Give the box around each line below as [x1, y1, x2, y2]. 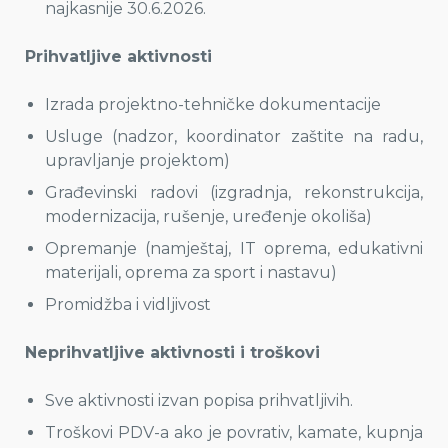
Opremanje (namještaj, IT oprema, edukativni [45, 239, 423, 258]
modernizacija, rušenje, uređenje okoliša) [45, 207, 372, 226]
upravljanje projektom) [45, 151, 230, 170]
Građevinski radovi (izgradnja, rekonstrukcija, [45, 183, 423, 202]
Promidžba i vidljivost [45, 295, 211, 314]
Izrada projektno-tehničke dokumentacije [45, 95, 381, 114]
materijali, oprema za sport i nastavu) [45, 263, 337, 282]
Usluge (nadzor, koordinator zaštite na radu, [45, 127, 423, 146]
